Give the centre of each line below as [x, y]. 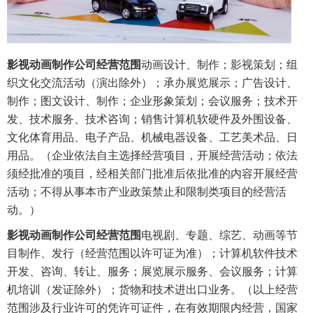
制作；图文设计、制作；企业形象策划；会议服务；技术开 [152, 101]
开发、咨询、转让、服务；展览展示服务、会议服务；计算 [152, 272]
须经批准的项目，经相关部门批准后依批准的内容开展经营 [152, 174]
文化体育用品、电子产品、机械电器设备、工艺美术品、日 [152, 138]
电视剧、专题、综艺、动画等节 [219, 235]
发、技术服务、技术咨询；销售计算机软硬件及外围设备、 [152, 119]
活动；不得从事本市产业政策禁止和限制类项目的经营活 [147, 192]
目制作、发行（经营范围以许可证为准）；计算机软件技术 [152, 254]
